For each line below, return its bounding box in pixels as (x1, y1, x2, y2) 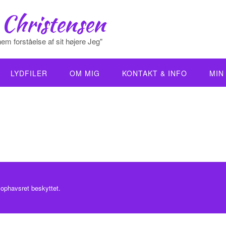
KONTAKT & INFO (122, 68, 187, 78)
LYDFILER (11, 68, 47, 78)
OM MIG (70, 68, 100, 78)
